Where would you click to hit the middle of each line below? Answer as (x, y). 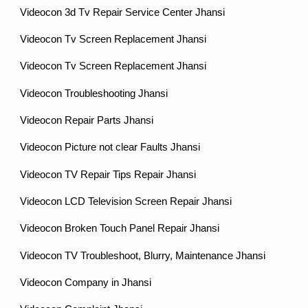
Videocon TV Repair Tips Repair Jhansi (108, 174)
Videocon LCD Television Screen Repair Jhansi (126, 201)
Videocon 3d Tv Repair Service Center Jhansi (123, 12)
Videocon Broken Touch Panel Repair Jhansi (120, 229)
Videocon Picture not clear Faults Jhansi (110, 147)
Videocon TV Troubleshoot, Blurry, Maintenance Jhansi (143, 255)
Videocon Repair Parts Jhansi (87, 120)
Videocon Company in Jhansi (86, 282)
